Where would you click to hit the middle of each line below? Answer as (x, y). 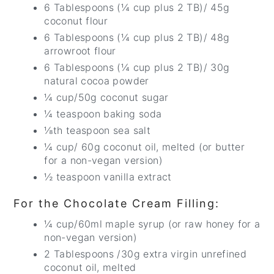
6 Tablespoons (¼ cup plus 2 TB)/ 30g (137, 68)
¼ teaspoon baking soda (105, 114)
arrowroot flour (82, 51)
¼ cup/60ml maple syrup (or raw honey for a (152, 224)
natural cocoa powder (98, 81)
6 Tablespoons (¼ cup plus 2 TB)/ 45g (137, 8)
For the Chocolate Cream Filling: (117, 204)
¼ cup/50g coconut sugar (108, 98)
